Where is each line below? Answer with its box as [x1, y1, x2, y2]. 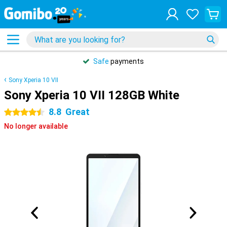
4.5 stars [4, 108, 33, 117]
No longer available [4, 122, 68, 130]
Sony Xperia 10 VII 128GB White [4, 88, 179, 102]
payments [109, 57, 144, 65]
